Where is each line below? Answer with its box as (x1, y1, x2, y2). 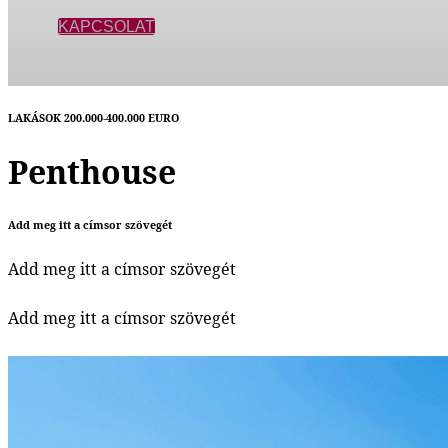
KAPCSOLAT (58, 17, 155, 35)
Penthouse (8, 149, 176, 193)
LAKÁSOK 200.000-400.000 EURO (8, 110, 179, 125)
